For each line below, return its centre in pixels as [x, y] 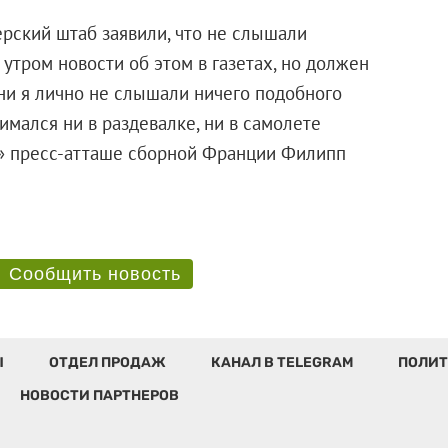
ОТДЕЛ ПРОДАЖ [107, 362]
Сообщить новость [94, 273]
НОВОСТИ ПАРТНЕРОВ [99, 395]
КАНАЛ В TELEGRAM [281, 362]
